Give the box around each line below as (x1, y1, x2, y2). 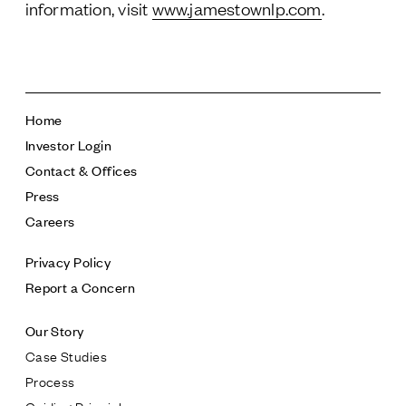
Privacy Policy (24, 251, 111, 271)
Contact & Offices (24, 159, 138, 179)
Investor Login (24, 134, 112, 154)
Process (24, 370, 75, 391)
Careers (24, 210, 75, 230)
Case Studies (24, 344, 108, 365)
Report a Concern (24, 276, 136, 296)
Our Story (24, 320, 84, 340)
